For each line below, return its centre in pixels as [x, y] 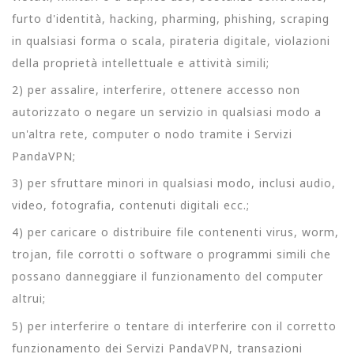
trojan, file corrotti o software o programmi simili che [171, 254]
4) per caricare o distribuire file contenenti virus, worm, [175, 232]
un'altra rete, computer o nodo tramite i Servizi [152, 134]
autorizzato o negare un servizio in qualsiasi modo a [167, 111]
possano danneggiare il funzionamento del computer [168, 277]
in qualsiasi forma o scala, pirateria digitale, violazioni [171, 40]
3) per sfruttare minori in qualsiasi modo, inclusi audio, [174, 183]
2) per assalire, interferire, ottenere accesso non [156, 89]
